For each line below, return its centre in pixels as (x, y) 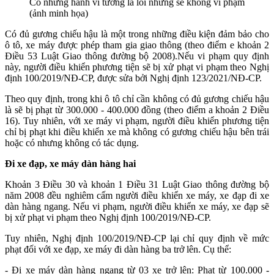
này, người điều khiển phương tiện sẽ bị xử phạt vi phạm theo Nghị (137, 67)
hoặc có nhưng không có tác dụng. (72, 143)
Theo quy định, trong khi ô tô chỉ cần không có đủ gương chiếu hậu (137, 98)
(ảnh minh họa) (59, 13)
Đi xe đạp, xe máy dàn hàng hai (70, 163)
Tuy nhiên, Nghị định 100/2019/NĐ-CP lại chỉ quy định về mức (137, 238)
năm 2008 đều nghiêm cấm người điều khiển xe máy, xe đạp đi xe (137, 195)
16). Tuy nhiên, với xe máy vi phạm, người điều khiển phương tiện (137, 120)
